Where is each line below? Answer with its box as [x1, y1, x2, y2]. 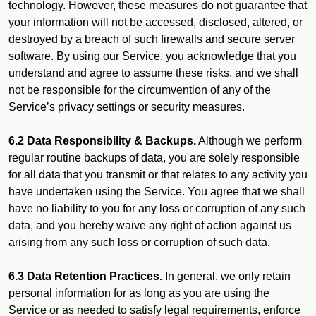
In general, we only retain [162, 270, 291, 282]
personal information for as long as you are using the [8, 287, 269, 299]
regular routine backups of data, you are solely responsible [8, 152, 300, 164]
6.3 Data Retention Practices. [8, 270, 162, 282]
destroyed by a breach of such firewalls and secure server [8, 33, 295, 45]
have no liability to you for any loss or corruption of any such [8, 202, 305, 214]
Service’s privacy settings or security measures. [8, 101, 245, 113]
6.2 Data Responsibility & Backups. [8, 135, 196, 147]
